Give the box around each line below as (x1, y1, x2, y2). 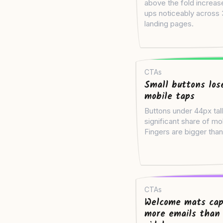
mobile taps (144, 90, 195, 105)
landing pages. (144, 19, 194, 29)
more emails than (144, 207, 220, 222)
